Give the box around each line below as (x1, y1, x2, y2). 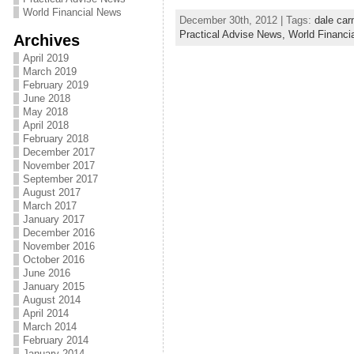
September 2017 (22, 173, 98, 185)
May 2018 (22, 106, 68, 118)
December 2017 (22, 146, 95, 158)
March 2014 (22, 321, 77, 333)
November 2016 (22, 240, 95, 252)
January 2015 (22, 281, 85, 292)
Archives (13, 31, 80, 49)
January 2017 (22, 213, 85, 225)
